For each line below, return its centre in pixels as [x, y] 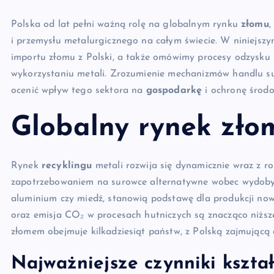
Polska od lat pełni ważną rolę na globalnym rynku [126, 24]
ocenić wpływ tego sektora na [79, 91]
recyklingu [67, 166]
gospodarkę [174, 91]
